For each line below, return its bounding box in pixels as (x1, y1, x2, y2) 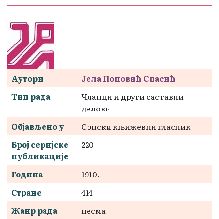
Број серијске (11, 138, 68, 150)
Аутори (11, 72, 44, 84)
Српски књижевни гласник (81, 120, 191, 132)
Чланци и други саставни (81, 90, 184, 102)
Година (11, 168, 43, 180)
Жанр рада (11, 204, 57, 216)
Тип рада (11, 90, 50, 102)
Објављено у (11, 120, 64, 132)
